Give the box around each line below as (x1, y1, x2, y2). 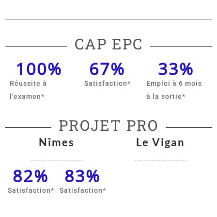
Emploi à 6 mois (146, 79, 202, 88)
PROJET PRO (59, 115, 158, 135)
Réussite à (10, 79, 47, 88)
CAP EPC (74, 34, 143, 54)
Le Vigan (136, 136, 185, 149)
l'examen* (10, 93, 45, 101)
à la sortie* (146, 93, 186, 101)
